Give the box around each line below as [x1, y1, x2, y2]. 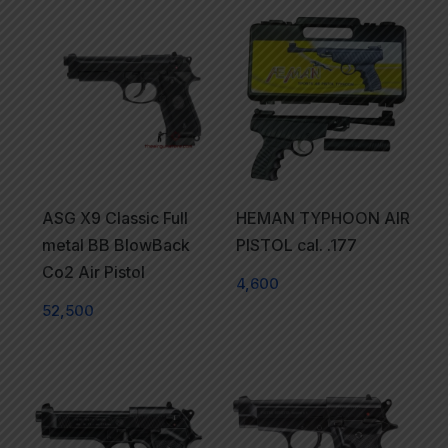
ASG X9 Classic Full [41, 209, 188, 229]
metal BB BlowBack [41, 236, 190, 256]
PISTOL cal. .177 [235, 236, 357, 256]
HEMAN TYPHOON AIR [235, 209, 410, 229]
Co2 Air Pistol [41, 263, 145, 283]
